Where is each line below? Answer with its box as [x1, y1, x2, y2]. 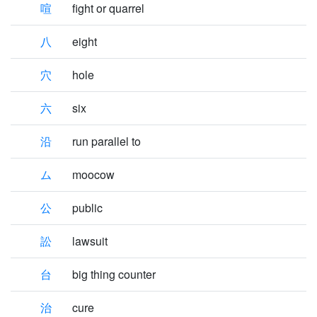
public [72, 200, 103, 216]
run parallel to [72, 133, 141, 149]
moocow [72, 166, 115, 183]
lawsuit [72, 233, 108, 249]
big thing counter [72, 266, 156, 282]
